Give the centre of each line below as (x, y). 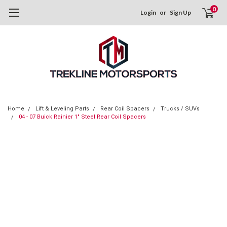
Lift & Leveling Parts (62, 109)
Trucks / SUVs (180, 109)
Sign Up (181, 12)
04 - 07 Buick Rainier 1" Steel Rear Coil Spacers (82, 117)
